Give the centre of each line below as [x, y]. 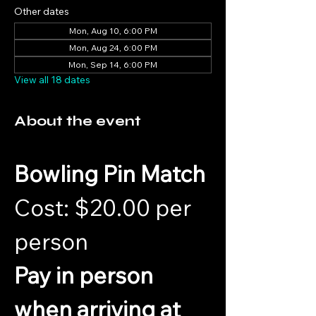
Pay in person [86, 275]
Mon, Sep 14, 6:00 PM [113, 64]
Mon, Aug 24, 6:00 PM [113, 47]
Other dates [42, 11]
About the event [78, 121]
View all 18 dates [52, 79]
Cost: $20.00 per [105, 207]
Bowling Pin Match [110, 173]
